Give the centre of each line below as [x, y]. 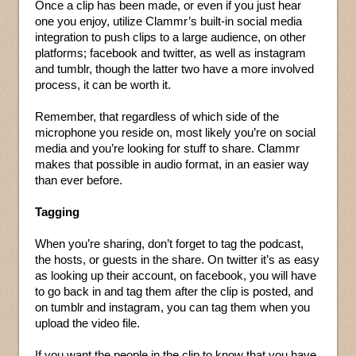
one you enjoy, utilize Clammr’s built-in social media [168, 21]
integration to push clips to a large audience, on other [170, 37]
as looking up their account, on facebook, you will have [176, 276]
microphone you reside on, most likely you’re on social [175, 133]
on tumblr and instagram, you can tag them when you [172, 308]
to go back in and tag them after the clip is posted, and [174, 292]
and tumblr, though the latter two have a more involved [174, 69]
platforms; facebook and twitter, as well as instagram [170, 53]
